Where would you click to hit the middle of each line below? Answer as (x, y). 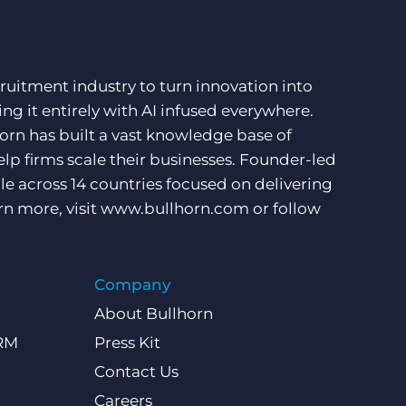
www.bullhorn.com (175, 209)
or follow (285, 209)
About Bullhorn (153, 314)
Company (132, 285)
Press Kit (127, 343)
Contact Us (136, 372)
